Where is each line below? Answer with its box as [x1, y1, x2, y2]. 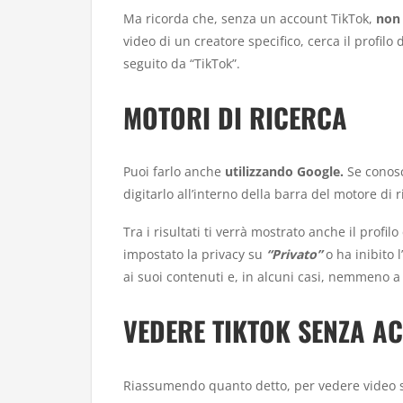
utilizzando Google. [225, 162, 344, 180]
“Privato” [266, 246, 322, 264]
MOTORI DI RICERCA [123, 96, 347, 138]
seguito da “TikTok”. [123, 54, 240, 72]
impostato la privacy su [123, 246, 266, 264]
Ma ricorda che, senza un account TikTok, [123, 9, 376, 27]
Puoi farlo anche [123, 162, 225, 180]
